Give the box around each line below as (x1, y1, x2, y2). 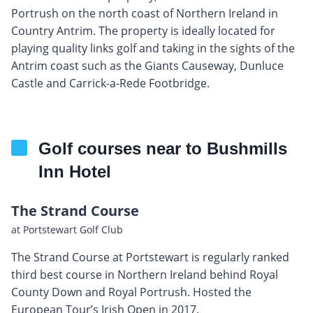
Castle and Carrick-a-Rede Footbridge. (11, 75, 210, 91)
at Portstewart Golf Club (11, 222, 123, 236)
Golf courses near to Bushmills (38, 138, 287, 158)
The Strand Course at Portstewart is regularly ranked (11, 249, 289, 265)
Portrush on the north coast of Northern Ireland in (11, 5, 278, 21)
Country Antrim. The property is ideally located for (11, 22, 275, 38)
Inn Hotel (38, 161, 111, 181)
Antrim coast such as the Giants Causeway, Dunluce (11, 57, 284, 73)
